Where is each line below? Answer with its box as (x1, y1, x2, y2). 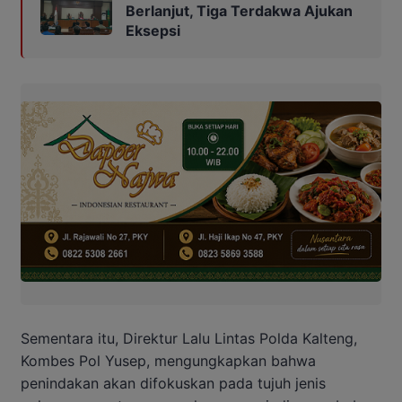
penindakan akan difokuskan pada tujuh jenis (21, 373, 326, 392)
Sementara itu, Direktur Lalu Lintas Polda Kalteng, (21, 328, 357, 347)
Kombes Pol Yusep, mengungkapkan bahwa (21, 351, 316, 370)
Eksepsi (126, 21, 180, 39)
